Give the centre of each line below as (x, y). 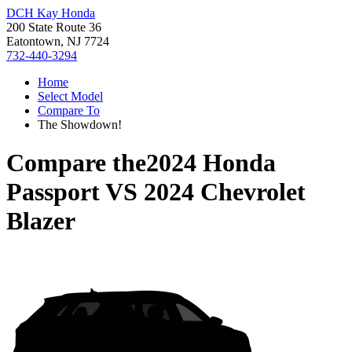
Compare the (76, 163)
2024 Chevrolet (225, 192)
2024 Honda (211, 163)
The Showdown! (80, 125)
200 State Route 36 (54, 27)
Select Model (70, 96)
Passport (53, 192)
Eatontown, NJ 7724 (58, 41)
